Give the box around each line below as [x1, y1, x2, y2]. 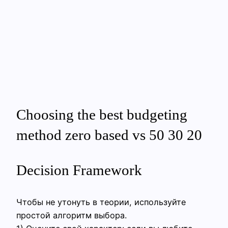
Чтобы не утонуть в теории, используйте [16, 196, 186, 207]
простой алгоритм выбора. [16, 210, 127, 220]
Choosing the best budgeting [16, 106, 187, 123]
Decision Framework [16, 162, 142, 179]
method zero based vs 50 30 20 [16, 127, 202, 144]
